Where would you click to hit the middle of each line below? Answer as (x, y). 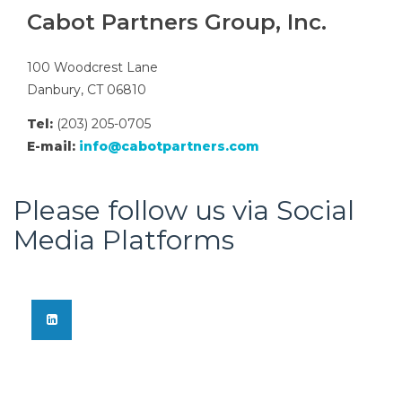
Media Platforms (124, 240)
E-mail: (51, 146)
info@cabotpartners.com (169, 146)
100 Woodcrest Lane (92, 67)
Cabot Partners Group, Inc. (177, 22)
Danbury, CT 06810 (87, 90)
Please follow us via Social (184, 210)
